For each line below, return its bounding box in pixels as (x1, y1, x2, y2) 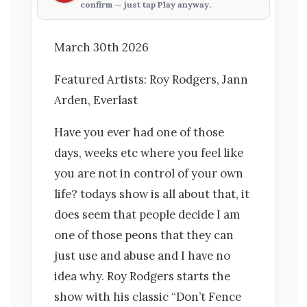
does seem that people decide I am (54, 206, 240, 222)
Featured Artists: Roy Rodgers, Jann (54, 72, 248, 88)
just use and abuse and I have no (54, 247, 230, 263)
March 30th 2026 (54, 40, 149, 56)
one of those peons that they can (54, 227, 234, 243)
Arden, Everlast (54, 93, 138, 108)
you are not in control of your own (54, 165, 243, 181)
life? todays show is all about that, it (54, 186, 249, 201)
